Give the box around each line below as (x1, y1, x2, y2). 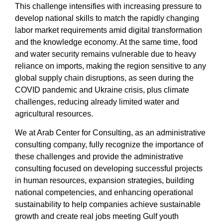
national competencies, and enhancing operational (15, 188, 193, 197)
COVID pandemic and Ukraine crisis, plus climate (15, 86, 189, 95)
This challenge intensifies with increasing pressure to (15, 2, 202, 11)
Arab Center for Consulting (37, 128, 131, 137)
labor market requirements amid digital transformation (15, 26, 202, 35)
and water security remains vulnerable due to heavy (15, 50, 196, 59)
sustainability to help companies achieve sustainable (15, 200, 201, 209)
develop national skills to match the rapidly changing (15, 14, 199, 23)
